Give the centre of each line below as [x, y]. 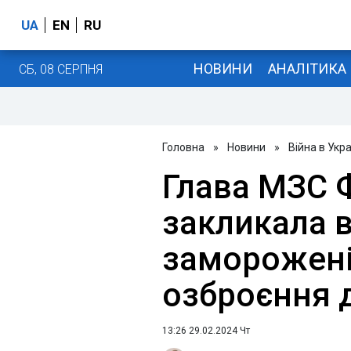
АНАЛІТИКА [307, 68]
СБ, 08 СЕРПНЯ [61, 69]
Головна [183, 147]
